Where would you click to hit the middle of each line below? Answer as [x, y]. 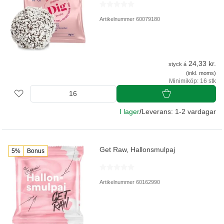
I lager [129, 111]
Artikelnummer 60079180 [130, 19]
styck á [177, 64]
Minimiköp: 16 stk [192, 81]
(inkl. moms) [201, 73]
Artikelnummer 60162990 [130, 182]
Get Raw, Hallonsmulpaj [137, 149]
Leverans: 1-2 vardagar [179, 111]
